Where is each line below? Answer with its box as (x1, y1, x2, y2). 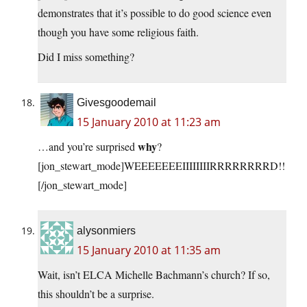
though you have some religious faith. (38, 25, 199, 40)
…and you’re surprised (38, 139, 138, 154)
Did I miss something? (38, 49, 134, 64)
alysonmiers (77, 225, 136, 237)
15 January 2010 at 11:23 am (77, 114, 221, 130)
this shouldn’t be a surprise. (38, 286, 154, 302)
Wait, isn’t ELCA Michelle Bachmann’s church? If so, (38, 267, 270, 282)
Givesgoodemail (77, 97, 156, 109)
